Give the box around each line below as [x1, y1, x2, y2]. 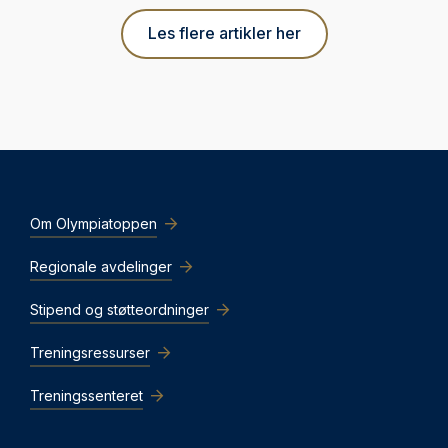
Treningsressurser [30, 343, 150, 361]
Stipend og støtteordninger [30, 300, 209, 318]
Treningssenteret [30, 386, 143, 404]
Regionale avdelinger [30, 257, 172, 275]
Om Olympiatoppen [30, 214, 157, 232]
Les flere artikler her [147, 23, 301, 44]
